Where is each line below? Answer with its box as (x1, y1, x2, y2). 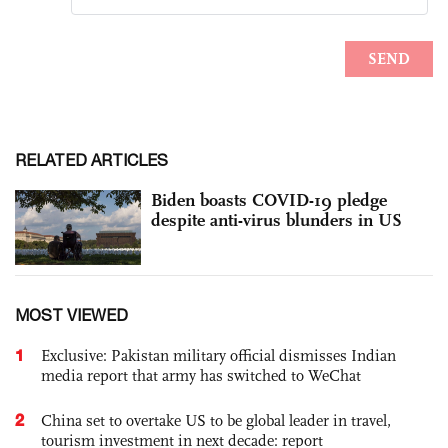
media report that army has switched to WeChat (41, 366, 361, 386)
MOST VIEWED (15, 306, 128, 325)
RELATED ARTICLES (15, 150, 168, 169)
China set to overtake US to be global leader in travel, (41, 411, 391, 431)
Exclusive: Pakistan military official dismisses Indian (41, 346, 396, 366)
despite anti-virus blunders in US (151, 208, 402, 231)
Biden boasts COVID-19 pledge (151, 188, 387, 211)
